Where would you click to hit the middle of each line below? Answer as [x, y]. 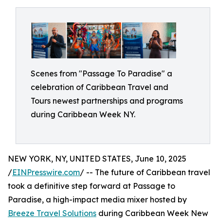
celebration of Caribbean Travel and [100, 87]
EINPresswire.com [46, 172]
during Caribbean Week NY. [83, 114]
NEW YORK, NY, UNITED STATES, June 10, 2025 [97, 159]
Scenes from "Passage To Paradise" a [101, 73]
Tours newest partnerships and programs [107, 101]
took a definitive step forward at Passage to [91, 186]
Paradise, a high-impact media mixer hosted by [97, 200]
